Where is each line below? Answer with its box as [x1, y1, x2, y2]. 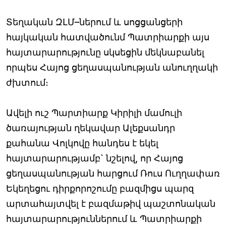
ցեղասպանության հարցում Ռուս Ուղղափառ [6, 167, 220, 179]
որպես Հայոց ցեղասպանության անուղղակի [6, 62, 218, 73]
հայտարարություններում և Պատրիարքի [6, 213, 202, 224]
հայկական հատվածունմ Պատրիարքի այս [6, 31, 209, 42]
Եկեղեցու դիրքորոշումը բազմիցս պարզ [6, 183, 194, 194]
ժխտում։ [6, 77, 48, 88]
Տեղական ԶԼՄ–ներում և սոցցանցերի [6, 16, 183, 27]
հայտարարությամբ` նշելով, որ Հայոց [6, 152, 183, 163]
